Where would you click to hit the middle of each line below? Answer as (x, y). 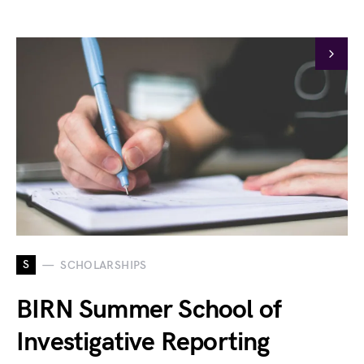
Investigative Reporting (143, 342)
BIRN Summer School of (149, 310)
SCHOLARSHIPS (104, 265)
